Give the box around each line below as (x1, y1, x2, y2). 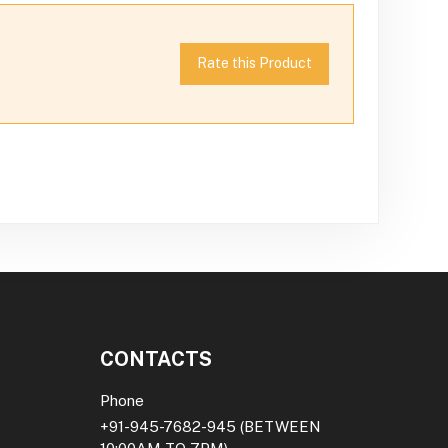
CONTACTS (100, 346, 213, 371)
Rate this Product (197, 55, 313, 72)
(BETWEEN (236, 417, 322, 435)
